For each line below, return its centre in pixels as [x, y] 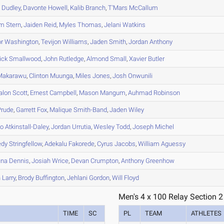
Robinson [166, 93]
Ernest [39, 93]
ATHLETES [206, 213]
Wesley [104, 127]
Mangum [112, 93]
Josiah [41, 161]
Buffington [49, 178]
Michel [164, 127]
